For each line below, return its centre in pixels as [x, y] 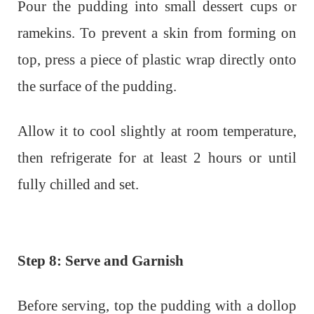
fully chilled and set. [78, 185]
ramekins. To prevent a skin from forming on [157, 33]
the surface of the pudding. [97, 87]
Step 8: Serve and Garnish [101, 261]
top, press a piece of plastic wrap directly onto [157, 60]
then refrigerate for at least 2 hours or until [157, 158]
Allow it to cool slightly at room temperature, [157, 131]
